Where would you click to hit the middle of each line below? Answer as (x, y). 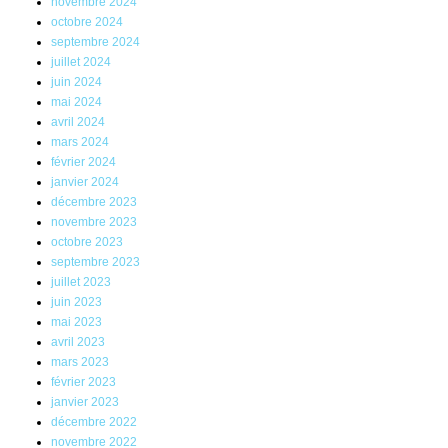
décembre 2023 (94, 202)
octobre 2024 (87, 22)
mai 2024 (76, 102)
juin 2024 (76, 82)
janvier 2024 (85, 182)
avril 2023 (78, 342)
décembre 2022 (94, 422)
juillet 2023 (81, 282)
